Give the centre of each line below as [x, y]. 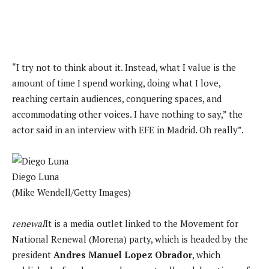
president [33, 254]
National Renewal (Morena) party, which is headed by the [130, 239]
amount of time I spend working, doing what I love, [116, 83]
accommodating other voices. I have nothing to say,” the [127, 114]
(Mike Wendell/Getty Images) [71, 192]
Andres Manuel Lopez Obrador [123, 254]
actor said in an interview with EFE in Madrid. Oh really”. [128, 129]
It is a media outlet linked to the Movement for [142, 223]
